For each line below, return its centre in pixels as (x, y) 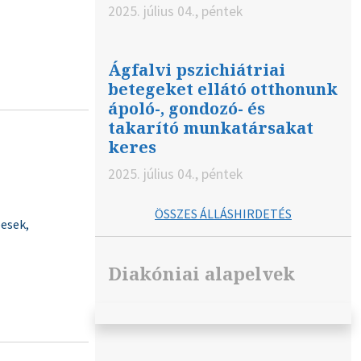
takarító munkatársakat (211, 128)
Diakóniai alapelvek (201, 274)
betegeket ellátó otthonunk (223, 89)
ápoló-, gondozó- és (187, 109)
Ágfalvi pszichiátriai (197, 70)
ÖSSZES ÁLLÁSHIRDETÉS (223, 214)
